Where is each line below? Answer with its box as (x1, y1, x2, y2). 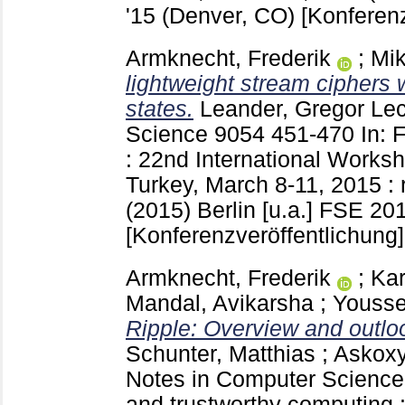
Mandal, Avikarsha (126, 291, 314, 316)
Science (126, 122, 214, 147)
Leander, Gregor (200, 97, 364, 122)
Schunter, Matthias (126, 342, 316, 367)
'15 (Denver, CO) (126, 4, 301, 29)
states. (126, 97, 193, 122)
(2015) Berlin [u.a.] (126, 198, 319, 223)
